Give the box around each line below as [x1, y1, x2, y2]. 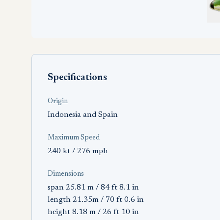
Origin [48, 98, 68, 105]
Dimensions [48, 171, 84, 178]
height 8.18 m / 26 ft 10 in [48, 208, 139, 216]
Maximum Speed [48, 135, 100, 141]
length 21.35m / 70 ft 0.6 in [48, 196, 144, 204]
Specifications [48, 73, 107, 82]
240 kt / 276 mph [48, 147, 108, 155]
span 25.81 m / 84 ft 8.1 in [48, 184, 139, 192]
